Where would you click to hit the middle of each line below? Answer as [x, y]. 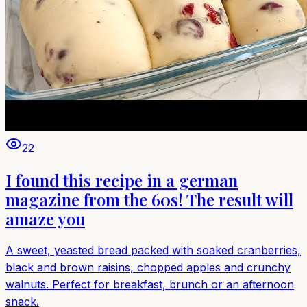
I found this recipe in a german [122, 180]
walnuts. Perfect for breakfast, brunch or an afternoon [150, 284]
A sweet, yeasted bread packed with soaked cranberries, [153, 250]
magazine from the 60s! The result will [149, 199]
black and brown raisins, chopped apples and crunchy [148, 267]
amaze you [45, 218]
